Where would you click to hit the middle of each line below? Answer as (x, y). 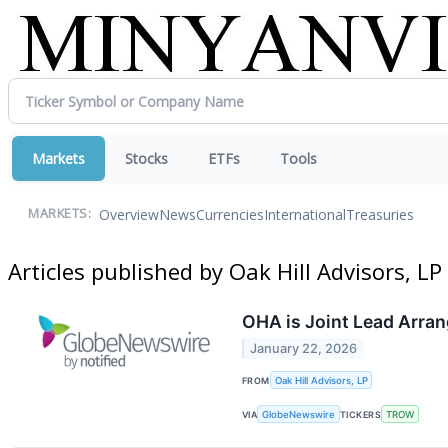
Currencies (230, 214)
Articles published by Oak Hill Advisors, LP (225, 270)
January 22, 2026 (304, 349)
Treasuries (380, 214)
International (305, 214)
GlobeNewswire (299, 414)
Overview (129, 214)
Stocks (146, 158)
